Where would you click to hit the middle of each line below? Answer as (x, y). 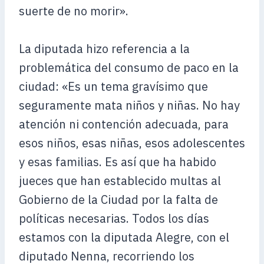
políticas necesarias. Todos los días (114, 218)
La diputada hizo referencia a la (104, 49)
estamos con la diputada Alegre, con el (124, 237)
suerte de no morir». (74, 11)
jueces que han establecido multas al (120, 181)
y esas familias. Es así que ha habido (118, 162)
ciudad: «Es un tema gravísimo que (113, 86)
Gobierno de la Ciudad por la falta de (118, 199)
